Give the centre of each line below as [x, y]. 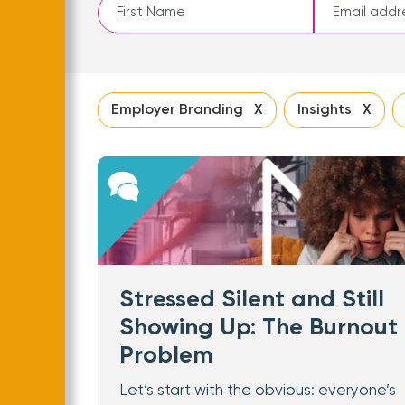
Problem [166, 356]
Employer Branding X [187, 110]
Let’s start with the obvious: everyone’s [258, 391]
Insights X [334, 110]
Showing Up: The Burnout [259, 328]
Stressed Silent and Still [252, 300]
